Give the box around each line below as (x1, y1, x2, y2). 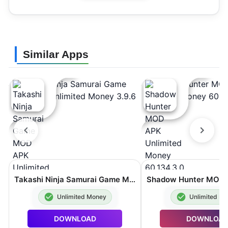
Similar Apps (23, 48, 89, 60)
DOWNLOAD (53, 214, 96, 223)
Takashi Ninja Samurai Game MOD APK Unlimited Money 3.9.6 (129, 175, 135, 184)
